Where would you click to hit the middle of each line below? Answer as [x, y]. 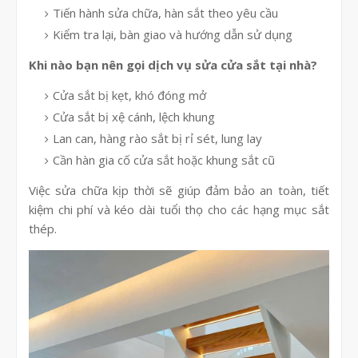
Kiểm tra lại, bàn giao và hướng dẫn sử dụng [173, 35]
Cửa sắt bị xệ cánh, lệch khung [134, 117]
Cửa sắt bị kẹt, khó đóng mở [129, 95]
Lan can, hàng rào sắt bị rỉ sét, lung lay [157, 139]
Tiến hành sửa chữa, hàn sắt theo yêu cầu [165, 13]
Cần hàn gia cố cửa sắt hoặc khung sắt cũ [164, 160]
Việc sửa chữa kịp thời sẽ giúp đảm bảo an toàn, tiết [179, 191]
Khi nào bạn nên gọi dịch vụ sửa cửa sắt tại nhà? [173, 65]
